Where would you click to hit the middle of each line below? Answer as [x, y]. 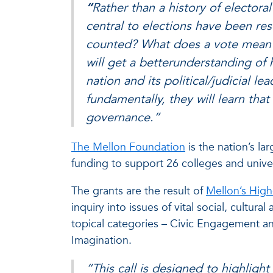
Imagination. [101, 241]
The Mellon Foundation [128, 147]
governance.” [123, 118]
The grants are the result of [139, 191]
